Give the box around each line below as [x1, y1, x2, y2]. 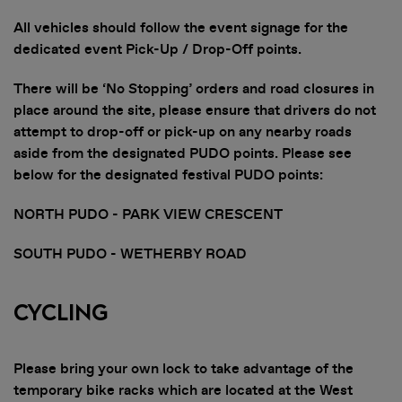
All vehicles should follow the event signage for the [13, 18, 348, 38]
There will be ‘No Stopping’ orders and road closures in [13, 79, 374, 99]
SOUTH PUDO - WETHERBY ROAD [13, 244, 250, 264]
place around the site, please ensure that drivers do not [13, 100, 376, 120]
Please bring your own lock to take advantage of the [13, 359, 354, 379]
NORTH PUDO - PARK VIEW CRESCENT [13, 205, 286, 224]
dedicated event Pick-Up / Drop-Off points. [13, 39, 301, 59]
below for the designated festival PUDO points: [13, 165, 323, 185]
